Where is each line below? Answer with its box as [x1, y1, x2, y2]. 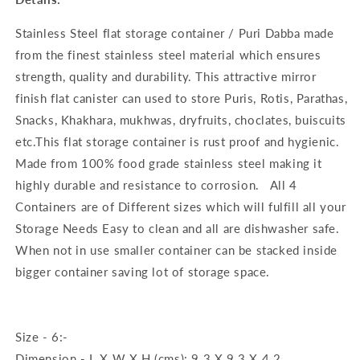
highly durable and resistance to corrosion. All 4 [15, 178, 297, 192]
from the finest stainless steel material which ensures [15, 47, 321, 62]
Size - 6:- [15, 329, 68, 344]
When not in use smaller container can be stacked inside [15, 243, 338, 257]
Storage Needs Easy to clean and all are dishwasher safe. [15, 221, 340, 235]
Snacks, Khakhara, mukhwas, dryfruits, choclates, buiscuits [15, 112, 346, 127]
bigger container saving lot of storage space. [15, 264, 271, 279]
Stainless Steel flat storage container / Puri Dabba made [15, 26, 334, 40]
